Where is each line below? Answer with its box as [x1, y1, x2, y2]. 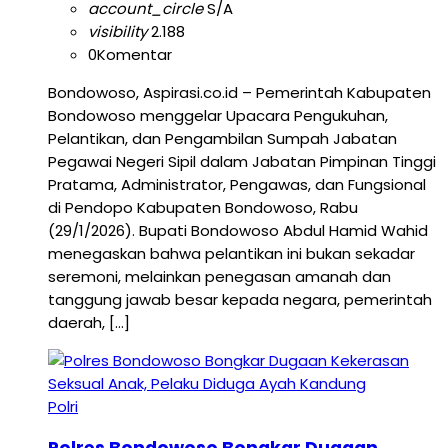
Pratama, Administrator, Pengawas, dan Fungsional [48, 173, 426, 195]
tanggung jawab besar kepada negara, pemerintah [48, 288, 432, 310]
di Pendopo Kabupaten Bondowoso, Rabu [48, 196, 358, 218]
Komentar [97, 43, 172, 65]
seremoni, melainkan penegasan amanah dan [48, 265, 391, 287]
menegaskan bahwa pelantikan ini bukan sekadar [48, 242, 415, 264]
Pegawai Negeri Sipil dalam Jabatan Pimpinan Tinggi [48, 150, 436, 172]
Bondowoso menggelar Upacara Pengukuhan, [48, 104, 388, 126]
